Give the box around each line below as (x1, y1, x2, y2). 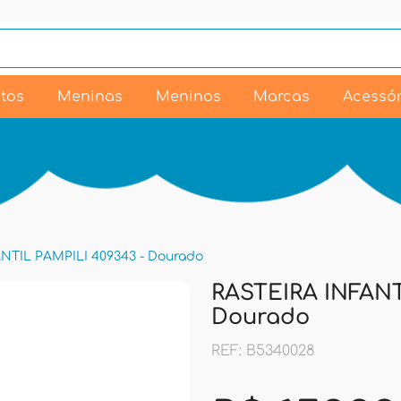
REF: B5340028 (211, 343, 315, 359)
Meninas (56, 89, 123, 105)
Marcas (253, 89, 311, 105)
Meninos (155, 89, 221, 105)
